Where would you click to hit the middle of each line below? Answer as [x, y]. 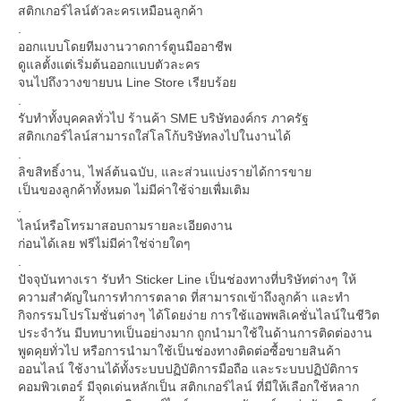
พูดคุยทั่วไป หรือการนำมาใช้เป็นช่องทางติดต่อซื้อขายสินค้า [179, 351]
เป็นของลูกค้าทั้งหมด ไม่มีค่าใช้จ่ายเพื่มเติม [134, 190]
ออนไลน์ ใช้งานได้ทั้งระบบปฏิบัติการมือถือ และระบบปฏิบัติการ [188, 369]
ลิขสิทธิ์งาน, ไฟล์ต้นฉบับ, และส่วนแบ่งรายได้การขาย [165, 172]
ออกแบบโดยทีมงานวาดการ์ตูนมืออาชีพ [125, 47]
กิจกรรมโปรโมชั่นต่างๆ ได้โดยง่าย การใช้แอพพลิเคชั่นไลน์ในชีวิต [199, 316]
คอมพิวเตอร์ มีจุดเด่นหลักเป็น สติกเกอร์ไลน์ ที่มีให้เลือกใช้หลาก [188, 387]
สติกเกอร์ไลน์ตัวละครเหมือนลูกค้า [111, 11]
